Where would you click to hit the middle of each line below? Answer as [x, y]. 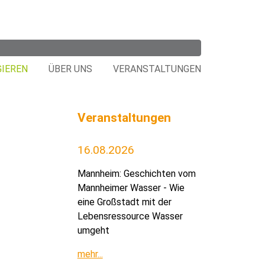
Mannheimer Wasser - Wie [131, 188]
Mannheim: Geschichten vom [136, 173]
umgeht [93, 230]
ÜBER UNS [71, 69]
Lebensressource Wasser [130, 216]
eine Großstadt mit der [124, 202]
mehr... [90, 254]
